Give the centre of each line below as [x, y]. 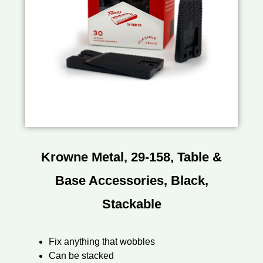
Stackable [131, 204]
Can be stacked [81, 256]
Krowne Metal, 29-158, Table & [131, 157]
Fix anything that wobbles [102, 242]
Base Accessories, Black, [131, 181]
